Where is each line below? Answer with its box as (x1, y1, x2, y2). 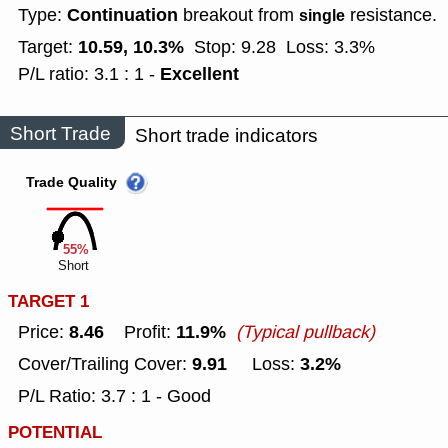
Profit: (104, 320, 176, 345)
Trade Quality (26, 173, 117, 194)
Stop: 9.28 (184, 35, 286, 60)
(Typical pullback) (236, 320, 375, 345)
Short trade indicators (135, 123, 318, 149)
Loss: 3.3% (286, 35, 375, 60)
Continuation (67, 2, 178, 29)
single (299, 4, 345, 28)
